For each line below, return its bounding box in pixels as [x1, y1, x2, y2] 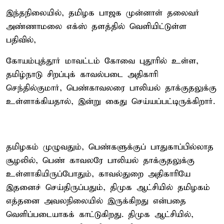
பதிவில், [6, 34, 36, 45]
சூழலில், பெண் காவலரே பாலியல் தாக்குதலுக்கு [6, 155, 194, 166]
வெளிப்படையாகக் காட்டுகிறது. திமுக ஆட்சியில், [6, 209, 193, 220]
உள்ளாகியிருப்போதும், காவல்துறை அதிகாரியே [6, 168, 190, 179]
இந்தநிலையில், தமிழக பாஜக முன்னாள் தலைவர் [6, 7, 199, 18]
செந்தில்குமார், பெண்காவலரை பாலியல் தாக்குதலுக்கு [6, 82, 216, 93]
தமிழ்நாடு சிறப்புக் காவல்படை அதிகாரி [6, 69, 158, 80]
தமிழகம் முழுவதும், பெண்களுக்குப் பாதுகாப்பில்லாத [6, 141, 213, 152]
